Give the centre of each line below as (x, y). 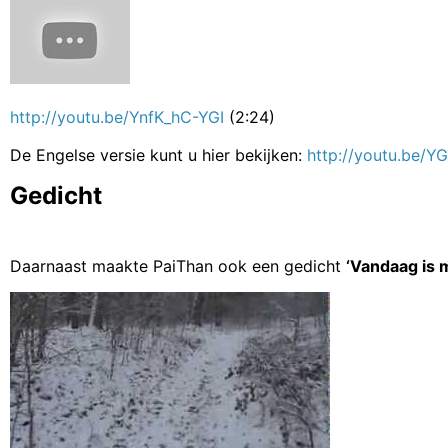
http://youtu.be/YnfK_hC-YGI (117, 116)
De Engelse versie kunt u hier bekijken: (158, 155)
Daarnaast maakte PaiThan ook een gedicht (178, 265)
